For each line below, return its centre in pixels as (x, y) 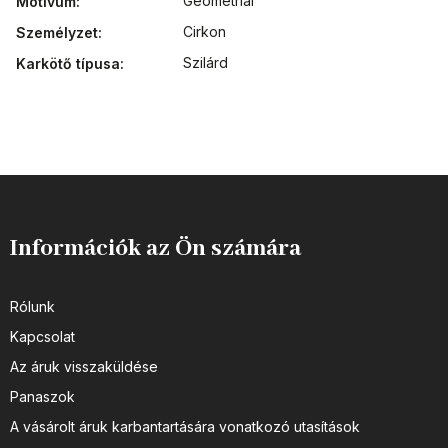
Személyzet (57, 33)
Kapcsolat (42, 336)
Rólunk (32, 306)
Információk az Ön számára (155, 248)
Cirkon (204, 32)
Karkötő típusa (68, 64)
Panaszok (42, 396)
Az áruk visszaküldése (84, 366)
